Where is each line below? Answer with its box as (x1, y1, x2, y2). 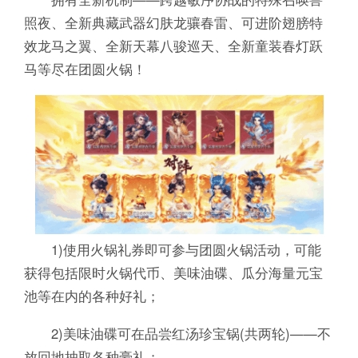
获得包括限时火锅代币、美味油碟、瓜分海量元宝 (23, 262, 323, 282)
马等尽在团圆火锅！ (23, 58, 146, 78)
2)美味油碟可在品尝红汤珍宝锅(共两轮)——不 (23, 323, 331, 343)
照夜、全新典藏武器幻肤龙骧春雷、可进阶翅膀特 (23, 12, 323, 32)
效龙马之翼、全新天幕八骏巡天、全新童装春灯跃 (23, 35, 323, 55)
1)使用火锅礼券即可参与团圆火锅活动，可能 (23, 239, 321, 259)
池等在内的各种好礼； (23, 285, 160, 305)
